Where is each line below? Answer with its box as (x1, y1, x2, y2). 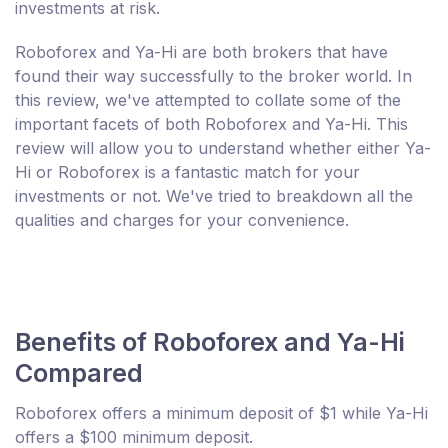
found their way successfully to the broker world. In (15, 66, 412, 87)
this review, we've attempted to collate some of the (15, 90, 401, 111)
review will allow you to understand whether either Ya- (15, 138, 431, 159)
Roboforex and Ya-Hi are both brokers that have (15, 42, 388, 63)
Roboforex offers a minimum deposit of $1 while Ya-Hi (15, 403, 428, 424)
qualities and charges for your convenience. (15, 210, 349, 231)
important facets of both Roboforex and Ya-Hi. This (15, 114, 408, 135)
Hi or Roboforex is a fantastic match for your (15, 162, 360, 183)
